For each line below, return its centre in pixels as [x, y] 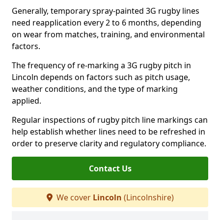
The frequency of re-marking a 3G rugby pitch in [101, 65]
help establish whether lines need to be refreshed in [109, 132]
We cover [73, 197]
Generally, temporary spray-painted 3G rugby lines [106, 11]
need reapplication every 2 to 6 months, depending [107, 23]
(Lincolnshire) [148, 197]
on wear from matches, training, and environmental [108, 34]
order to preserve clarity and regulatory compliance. [109, 143]
